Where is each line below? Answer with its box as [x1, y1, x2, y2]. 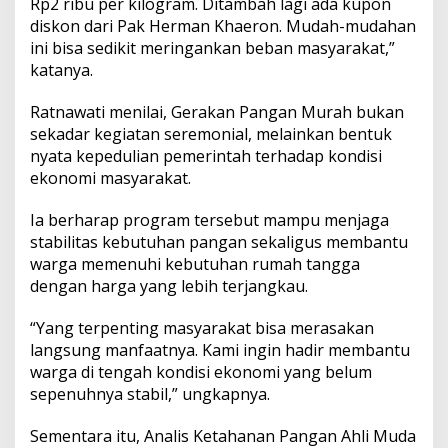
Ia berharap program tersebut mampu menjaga [30, 209, 389, 232]
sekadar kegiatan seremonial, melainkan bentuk [30, 123, 392, 146]
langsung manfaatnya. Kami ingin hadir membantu [30, 339, 410, 362]
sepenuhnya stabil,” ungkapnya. [30, 383, 270, 406]
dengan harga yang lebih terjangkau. [30, 275, 308, 298]
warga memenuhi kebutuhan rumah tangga [30, 253, 360, 276]
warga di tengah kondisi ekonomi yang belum [30, 361, 372, 384]
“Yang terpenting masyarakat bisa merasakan [30, 317, 374, 340]
